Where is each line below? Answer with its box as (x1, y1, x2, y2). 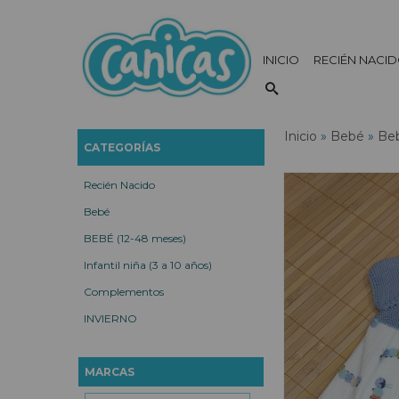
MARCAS (85, 365, 134, 379)
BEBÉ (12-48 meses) (84, 232, 186, 245)
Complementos (84, 285, 164, 298)
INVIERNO (84, 312, 137, 325)
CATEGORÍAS (84, 141, 160, 154)
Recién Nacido (84, 178, 155, 191)
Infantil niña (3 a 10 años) (84, 258, 212, 272)
